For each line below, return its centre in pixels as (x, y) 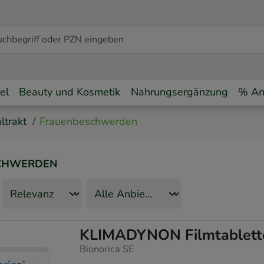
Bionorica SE (107, 250)
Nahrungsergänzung (179, 92)
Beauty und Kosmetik (70, 92)
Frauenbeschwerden (88, 121)
